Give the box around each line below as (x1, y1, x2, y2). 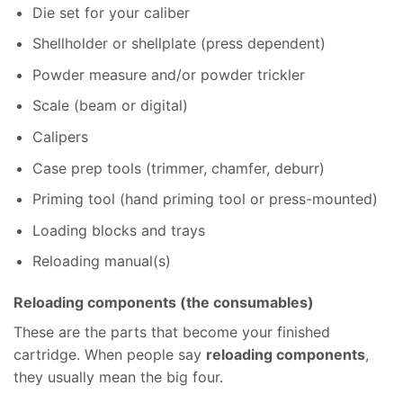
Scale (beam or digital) (31, 96, 188, 115)
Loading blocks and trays (31, 220, 205, 239)
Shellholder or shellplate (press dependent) (31, 34, 326, 53)
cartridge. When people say (13, 345, 206, 364)
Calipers (31, 128, 88, 147)
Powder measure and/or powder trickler (31, 65, 305, 84)
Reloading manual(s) (31, 252, 171, 271)
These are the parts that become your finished (13, 323, 330, 342)
